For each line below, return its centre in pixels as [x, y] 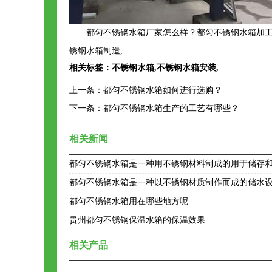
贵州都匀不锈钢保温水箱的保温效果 [137, 220]
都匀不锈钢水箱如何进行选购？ [163, 90]
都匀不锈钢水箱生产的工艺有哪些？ [171, 108]
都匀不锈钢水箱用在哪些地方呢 [129, 201]
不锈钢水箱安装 [186, 68]
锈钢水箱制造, [96, 51]
